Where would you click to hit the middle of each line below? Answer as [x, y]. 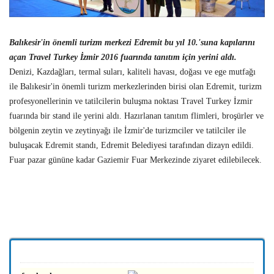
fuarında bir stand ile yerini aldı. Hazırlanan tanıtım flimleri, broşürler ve [136, 116]
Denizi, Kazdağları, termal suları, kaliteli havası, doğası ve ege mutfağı [132, 72]
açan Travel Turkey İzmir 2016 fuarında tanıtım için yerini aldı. [124, 57]
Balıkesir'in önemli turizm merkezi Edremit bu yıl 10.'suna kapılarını [132, 42]
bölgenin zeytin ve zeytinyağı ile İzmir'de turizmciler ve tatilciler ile [128, 130]
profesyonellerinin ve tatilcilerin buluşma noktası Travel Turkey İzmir [131, 101]
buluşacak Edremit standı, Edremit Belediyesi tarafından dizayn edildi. [131, 145]
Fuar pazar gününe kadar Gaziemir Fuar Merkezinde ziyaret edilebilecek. [135, 160]
